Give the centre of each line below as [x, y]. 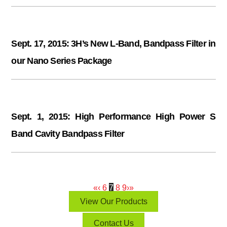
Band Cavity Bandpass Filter [68, 134]
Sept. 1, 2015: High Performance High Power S [113, 116]
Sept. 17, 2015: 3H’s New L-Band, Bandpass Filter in [113, 43]
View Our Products [113, 201]
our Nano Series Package [62, 61]
